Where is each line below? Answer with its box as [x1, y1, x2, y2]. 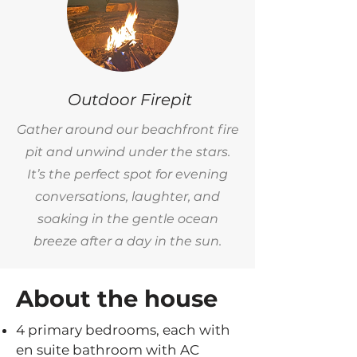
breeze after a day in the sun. [33, 233, 222, 249]
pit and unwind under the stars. [25, 144, 230, 159]
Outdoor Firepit [63, 90, 192, 109]
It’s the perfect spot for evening [27, 167, 228, 182]
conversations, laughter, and [35, 189, 220, 204]
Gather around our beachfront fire [16, 122, 239, 137]
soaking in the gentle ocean [37, 211, 218, 226]
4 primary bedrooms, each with [16, 322, 230, 338]
